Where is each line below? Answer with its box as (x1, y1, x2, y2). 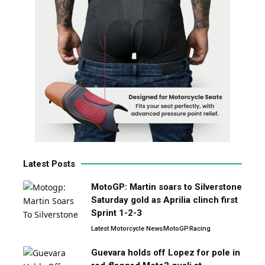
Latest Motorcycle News (91, 224, 163, 232)
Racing (189, 224, 211, 232)
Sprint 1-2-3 (91, 207, 142, 218)
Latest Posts (23, 158, 75, 169)
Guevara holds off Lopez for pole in (91, 247, 240, 258)
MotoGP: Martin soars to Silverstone (91, 181, 242, 192)
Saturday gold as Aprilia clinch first (91, 194, 238, 205)
